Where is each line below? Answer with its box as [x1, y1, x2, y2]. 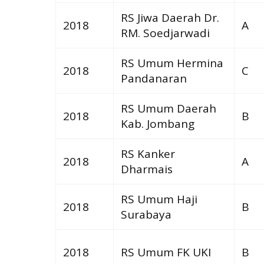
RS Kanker [120, 146, 175, 161]
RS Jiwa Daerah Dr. [120, 9, 219, 25]
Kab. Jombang [120, 115, 194, 131]
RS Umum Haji [120, 191, 197, 207]
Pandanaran [120, 70, 187, 86]
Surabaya [120, 206, 171, 222]
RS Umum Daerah [120, 100, 216, 116]
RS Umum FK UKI [120, 244, 211, 260]
